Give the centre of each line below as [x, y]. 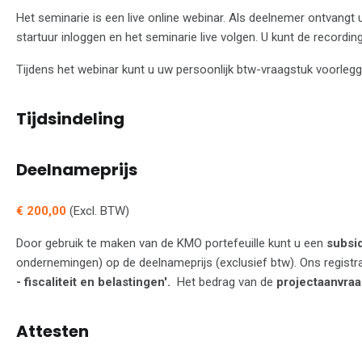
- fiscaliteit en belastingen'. [95, 282]
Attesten [53, 331]
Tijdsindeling [70, 118]
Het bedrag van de [225, 282]
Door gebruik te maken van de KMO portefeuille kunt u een [171, 243]
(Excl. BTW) [99, 210]
